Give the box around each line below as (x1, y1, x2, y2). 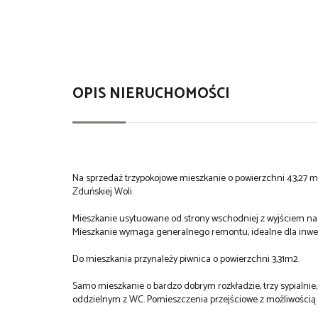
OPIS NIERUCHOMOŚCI (72, 82, 230, 106)
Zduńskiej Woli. (72, 184, 133, 201)
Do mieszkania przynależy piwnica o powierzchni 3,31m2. (72, 251, 300, 268)
